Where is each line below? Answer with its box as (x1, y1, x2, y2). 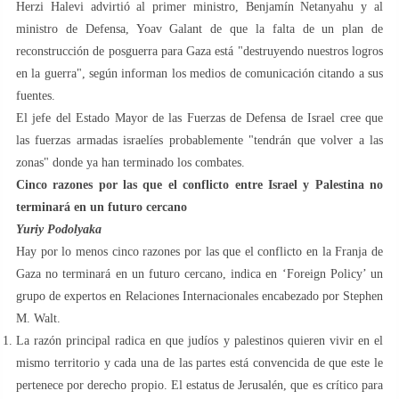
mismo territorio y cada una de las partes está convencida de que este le (16, 355, 383, 370)
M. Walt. (16, 311, 61, 325)
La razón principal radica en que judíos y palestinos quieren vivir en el (16, 333, 383, 347)
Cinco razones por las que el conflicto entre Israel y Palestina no (16, 177, 383, 191)
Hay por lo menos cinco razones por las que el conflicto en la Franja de (16, 244, 383, 258)
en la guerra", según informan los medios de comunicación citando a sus (16, 66, 383, 80)
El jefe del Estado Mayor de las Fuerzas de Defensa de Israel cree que (16, 110, 383, 125)
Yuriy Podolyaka (16, 222, 102, 236)
